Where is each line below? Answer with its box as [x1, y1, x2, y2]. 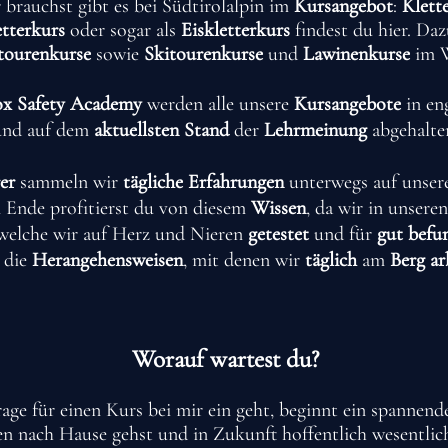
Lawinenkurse [302, 42, 415, 66]
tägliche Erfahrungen [122, 170, 289, 194]
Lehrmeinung [259, 118, 372, 142]
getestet [247, 222, 309, 246]
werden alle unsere [142, 92, 294, 116]
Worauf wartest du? [132, 344, 319, 374]
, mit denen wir [183, 248, 305, 272]
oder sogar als [69, 18, 181, 42]
